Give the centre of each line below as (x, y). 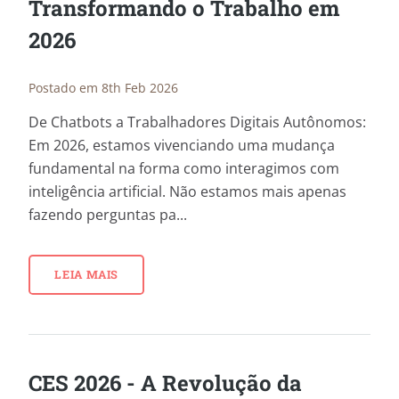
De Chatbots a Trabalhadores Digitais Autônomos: (197, 122)
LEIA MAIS (86, 274)
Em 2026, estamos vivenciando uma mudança (182, 145)
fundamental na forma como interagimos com (184, 168)
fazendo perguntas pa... (108, 214)
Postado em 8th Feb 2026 (103, 87)
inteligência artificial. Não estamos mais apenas (187, 191)
